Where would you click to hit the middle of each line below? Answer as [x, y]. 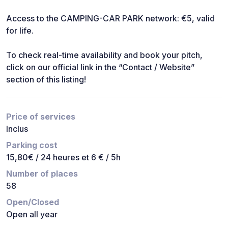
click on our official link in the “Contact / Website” [100, 67]
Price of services [41, 116]
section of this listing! [46, 79]
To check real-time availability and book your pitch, [104, 55]
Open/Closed [33, 202]
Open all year [32, 214]
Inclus [17, 129]
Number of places [42, 173]
